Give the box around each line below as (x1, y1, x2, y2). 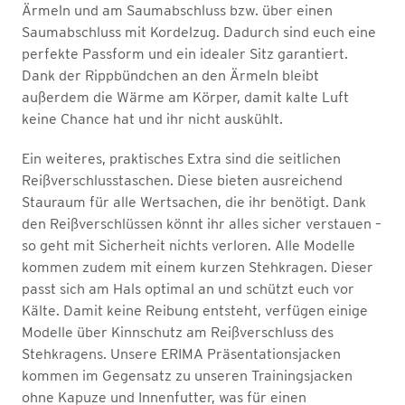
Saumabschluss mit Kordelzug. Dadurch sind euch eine (22, 24, 376, 40)
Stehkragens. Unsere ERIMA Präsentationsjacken (22, 345, 341, 362)
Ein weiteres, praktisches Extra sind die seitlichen (22, 150, 341, 166)
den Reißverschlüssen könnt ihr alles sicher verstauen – (22, 215, 381, 231)
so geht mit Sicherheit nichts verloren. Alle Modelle (22, 237, 355, 253)
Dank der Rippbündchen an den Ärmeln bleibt (22, 67, 319, 83)
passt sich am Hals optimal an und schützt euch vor (22, 280, 354, 297)
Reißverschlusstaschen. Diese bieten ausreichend (22, 172, 343, 188)
